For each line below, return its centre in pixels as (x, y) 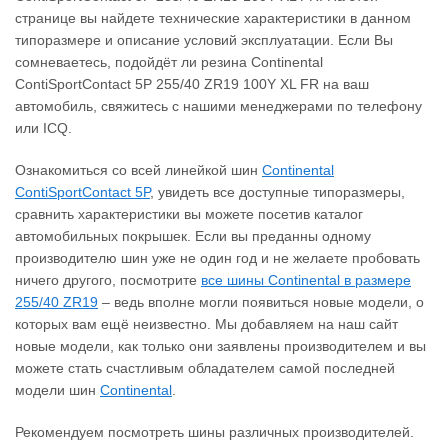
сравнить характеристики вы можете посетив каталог (189, 214)
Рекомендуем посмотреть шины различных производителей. (214, 432)
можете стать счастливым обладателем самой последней (205, 368)
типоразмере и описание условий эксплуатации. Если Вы (204, 40)
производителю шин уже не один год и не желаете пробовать (217, 258)
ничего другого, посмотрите (108, 280)
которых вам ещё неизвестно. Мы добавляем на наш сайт (206, 324)
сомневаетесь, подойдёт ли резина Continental (169, 62)
